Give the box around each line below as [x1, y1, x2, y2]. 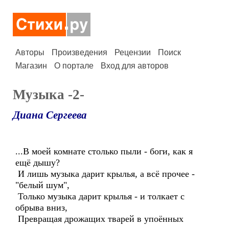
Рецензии [114, 48, 151, 57]
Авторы [15, 48, 44, 57]
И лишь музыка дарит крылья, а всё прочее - [15, 169, 195, 179]
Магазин [15, 61, 47, 70]
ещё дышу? [15, 157, 60, 168]
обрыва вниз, [15, 202, 67, 213]
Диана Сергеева [13, 109, 87, 121]
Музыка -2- [13, 87, 84, 102]
